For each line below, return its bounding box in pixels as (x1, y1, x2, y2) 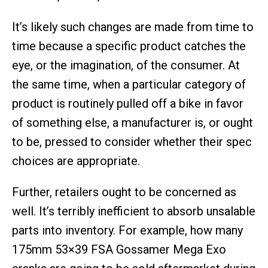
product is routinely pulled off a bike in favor (12, 96, 243, 111)
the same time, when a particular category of (12, 77, 246, 92)
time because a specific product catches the (12, 39, 246, 53)
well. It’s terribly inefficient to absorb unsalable (12, 204, 255, 218)
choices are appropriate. (12, 154, 140, 168)
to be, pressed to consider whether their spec (12, 135, 252, 149)
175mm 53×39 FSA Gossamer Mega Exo (12, 242, 226, 257)
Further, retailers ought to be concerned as (12, 185, 236, 199)
